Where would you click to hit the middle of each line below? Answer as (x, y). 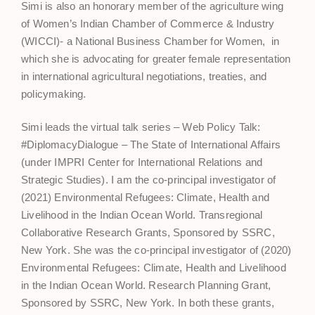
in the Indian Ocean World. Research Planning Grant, (146, 285)
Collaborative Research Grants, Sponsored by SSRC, (148, 233)
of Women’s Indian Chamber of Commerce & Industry (148, 23)
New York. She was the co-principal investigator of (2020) (156, 250)
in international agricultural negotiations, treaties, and (144, 76)
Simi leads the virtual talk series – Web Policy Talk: (142, 127)
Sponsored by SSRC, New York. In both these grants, (148, 303)
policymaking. (54, 94)
